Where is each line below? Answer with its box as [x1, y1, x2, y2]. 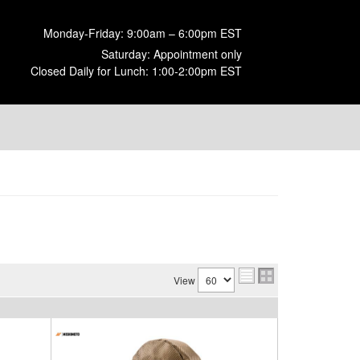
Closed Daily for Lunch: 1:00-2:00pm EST [31, 63, 242, 79]
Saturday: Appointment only [101, 46, 242, 62]
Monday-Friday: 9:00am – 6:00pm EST [43, 25, 242, 41]
